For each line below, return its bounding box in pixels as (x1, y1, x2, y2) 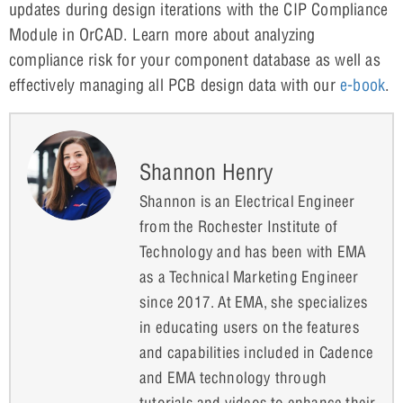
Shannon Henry (139, 157, 274, 185)
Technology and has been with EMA (139, 241, 366, 261)
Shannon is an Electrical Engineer (139, 191, 355, 210)
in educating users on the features (139, 317, 360, 336)
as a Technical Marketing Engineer (139, 266, 359, 286)
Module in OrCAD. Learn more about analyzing (9, 23, 316, 45)
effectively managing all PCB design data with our (9, 74, 341, 95)
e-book (340, 74, 386, 95)
